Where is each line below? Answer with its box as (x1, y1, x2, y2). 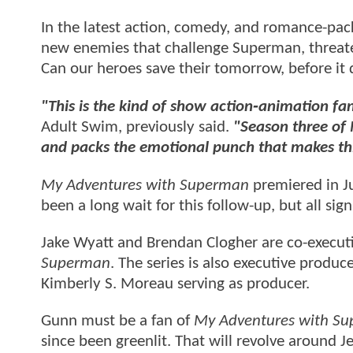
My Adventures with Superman (41, 176, 249, 194)
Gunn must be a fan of (41, 313, 194, 330)
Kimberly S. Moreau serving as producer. (41, 276, 310, 293)
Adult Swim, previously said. (41, 119, 233, 136)
